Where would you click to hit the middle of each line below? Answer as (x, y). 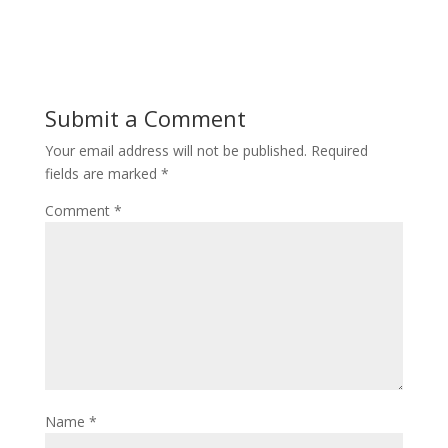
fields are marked (102, 173)
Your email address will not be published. (175, 150)
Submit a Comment (145, 118)
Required (339, 150)
